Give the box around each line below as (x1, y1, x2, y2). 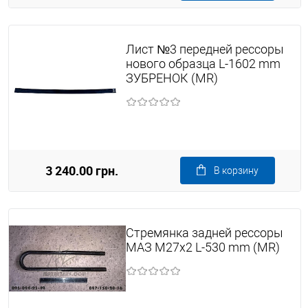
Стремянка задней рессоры (125, 225, 283, 241)
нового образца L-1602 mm (125, 56, 280, 71)
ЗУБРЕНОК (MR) (125, 71, 218, 86)
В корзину (214, 165, 258, 177)
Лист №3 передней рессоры (125, 42, 284, 57)
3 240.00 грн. (45, 162, 118, 179)
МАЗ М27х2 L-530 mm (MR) (125, 240, 280, 255)
